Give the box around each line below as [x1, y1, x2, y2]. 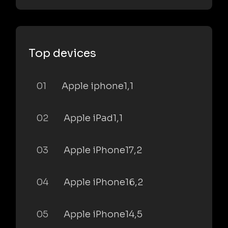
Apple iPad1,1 [64, 112, 123, 124]
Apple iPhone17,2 [64, 144, 142, 156]
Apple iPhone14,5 [64, 208, 142, 220]
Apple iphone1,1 [62, 80, 133, 92]
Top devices [28, 46, 96, 60]
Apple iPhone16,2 [64, 176, 143, 188]
